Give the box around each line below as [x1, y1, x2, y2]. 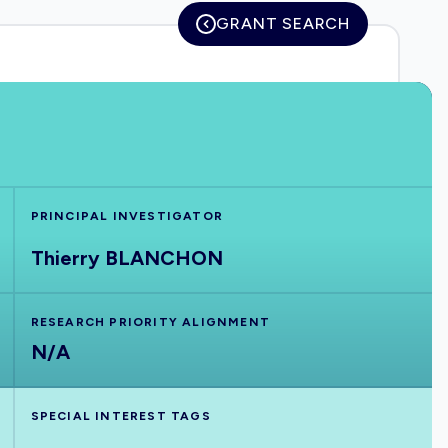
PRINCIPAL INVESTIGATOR [30, 209, 224, 223]
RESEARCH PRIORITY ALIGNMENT [30, 315, 271, 329]
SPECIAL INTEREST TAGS [30, 409, 211, 423]
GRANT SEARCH [216, 14, 350, 33]
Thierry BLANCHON [30, 246, 223, 270]
